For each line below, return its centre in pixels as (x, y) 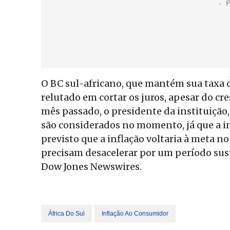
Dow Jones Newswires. (91, 167)
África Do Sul (66, 214)
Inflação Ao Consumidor (135, 214)
